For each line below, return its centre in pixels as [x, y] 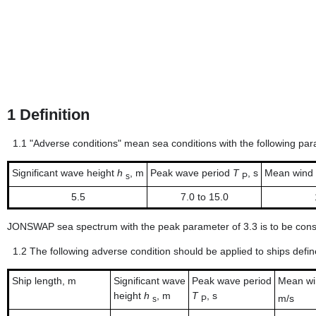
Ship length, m [44, 281]
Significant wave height [65, 173]
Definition [55, 115]
